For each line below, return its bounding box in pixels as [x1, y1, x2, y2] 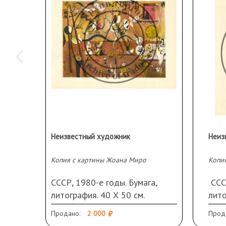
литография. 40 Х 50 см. [51, 189, 149, 201]
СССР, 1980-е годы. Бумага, [51, 176, 157, 188]
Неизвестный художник [51, 131, 130, 141]
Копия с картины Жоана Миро [51, 155, 146, 164]
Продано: [51, 208, 80, 218]
